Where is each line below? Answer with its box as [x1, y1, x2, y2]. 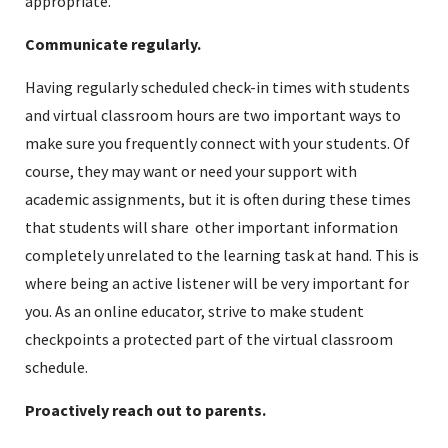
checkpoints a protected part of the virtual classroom [25, 328, 393, 349]
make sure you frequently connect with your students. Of [25, 132, 410, 153]
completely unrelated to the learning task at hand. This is [25, 244, 419, 265]
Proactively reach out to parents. [25, 399, 266, 420]
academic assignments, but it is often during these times [25, 188, 411, 209]
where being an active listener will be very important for [25, 272, 409, 293]
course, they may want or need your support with [25, 160, 357, 181]
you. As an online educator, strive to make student [25, 300, 364, 321]
